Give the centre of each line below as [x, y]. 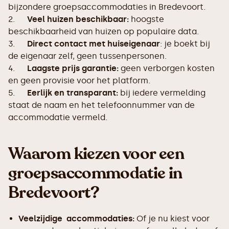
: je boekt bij [185, 44]
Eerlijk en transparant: [73, 93]
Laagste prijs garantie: [73, 68]
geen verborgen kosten [167, 68]
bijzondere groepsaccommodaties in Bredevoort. [107, 7]
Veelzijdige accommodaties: [76, 219]
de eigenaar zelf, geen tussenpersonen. [87, 56]
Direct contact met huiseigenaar [94, 44]
